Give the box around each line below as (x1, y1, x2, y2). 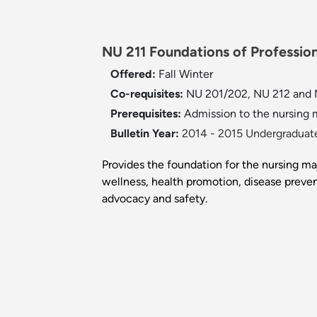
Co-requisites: (110, 87, 186, 101)
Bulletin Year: (110, 127, 179, 141)
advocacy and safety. (102, 192, 207, 206)
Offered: (110, 67, 158, 81)
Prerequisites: (110, 107, 184, 121)
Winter (179, 67, 213, 81)
